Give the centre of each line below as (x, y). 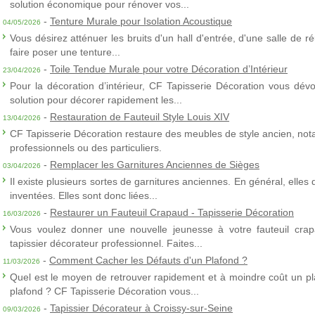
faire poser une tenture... (65, 52)
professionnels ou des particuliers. (86, 148)
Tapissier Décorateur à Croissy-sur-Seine (141, 308)
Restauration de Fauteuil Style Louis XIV (140, 117)
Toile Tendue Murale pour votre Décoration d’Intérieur (169, 69)
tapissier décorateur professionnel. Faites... (106, 243)
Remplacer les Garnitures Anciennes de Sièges (155, 165)
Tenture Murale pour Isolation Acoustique (141, 21)
